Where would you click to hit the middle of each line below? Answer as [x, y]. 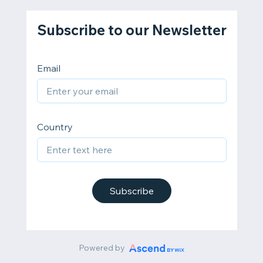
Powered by [102, 248]
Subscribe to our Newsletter [131, 30]
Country [55, 127]
